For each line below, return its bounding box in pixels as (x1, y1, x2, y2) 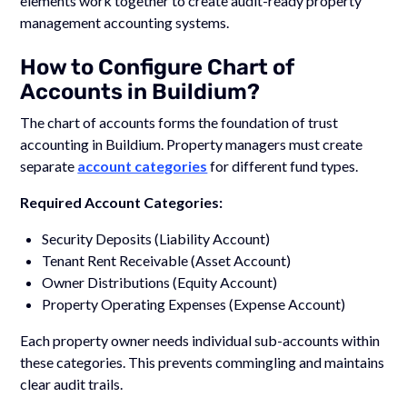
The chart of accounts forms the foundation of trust (20, 113, 339, 131)
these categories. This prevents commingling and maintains (20, 352, 385, 371)
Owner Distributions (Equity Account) (42, 273, 278, 291)
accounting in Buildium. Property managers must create (20, 134, 363, 153)
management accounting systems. (20, 13, 230, 31)
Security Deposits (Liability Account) (42, 229, 271, 247)
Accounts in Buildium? (20, 78, 261, 104)
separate (20, 156, 78, 174)
